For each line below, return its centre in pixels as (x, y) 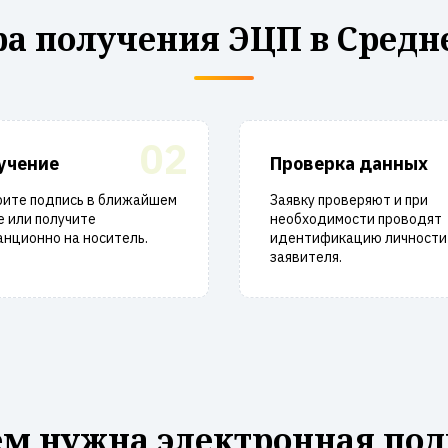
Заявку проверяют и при (349, 200)
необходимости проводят (356, 219)
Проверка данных (349, 163)
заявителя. (306, 257)
